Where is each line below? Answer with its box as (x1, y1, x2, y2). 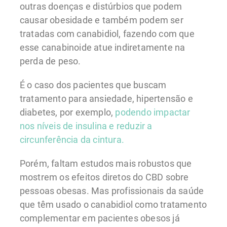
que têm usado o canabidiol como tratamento (19, 199, 207, 210)
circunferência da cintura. (19, 134, 124, 145)
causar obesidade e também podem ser (19, 14, 183, 25)
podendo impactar (115, 106, 191, 118)
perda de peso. (19, 55, 81, 66)
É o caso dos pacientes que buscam (19, 79, 167, 90)
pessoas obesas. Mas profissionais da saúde (19, 185, 204, 196)
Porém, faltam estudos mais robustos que (19, 158, 192, 169)
